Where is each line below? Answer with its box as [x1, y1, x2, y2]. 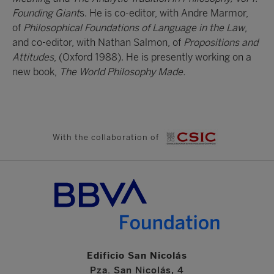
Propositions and [183, 37, 258, 49]
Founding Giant [12, 7, 80, 20]
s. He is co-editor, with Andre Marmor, [80, 7, 248, 20]
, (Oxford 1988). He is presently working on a [54, 51, 251, 64]
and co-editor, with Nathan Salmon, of [12, 37, 183, 49]
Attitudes [12, 51, 54, 64]
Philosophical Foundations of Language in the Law [23, 22, 245, 34]
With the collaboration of [52, 132, 161, 142]
